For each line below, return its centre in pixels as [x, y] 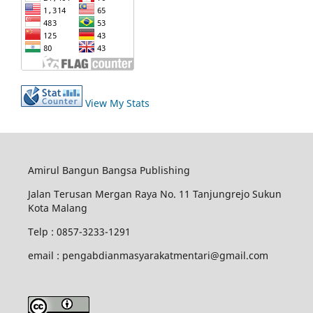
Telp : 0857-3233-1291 [79, 232]
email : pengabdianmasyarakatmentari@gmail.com [148, 256]
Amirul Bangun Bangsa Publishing [109, 170]
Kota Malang [57, 208]
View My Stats [117, 103]
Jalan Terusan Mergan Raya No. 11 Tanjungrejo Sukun [154, 194]
